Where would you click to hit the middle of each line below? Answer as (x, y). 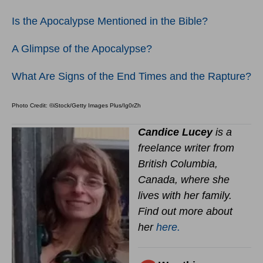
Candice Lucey (175, 132)
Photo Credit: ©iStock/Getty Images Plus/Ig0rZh (76, 106)
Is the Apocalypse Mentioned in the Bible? (110, 21)
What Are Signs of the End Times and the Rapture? (131, 77)
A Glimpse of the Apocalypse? (82, 49)
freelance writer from (186, 148)
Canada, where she (184, 180)
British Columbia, (178, 164)
